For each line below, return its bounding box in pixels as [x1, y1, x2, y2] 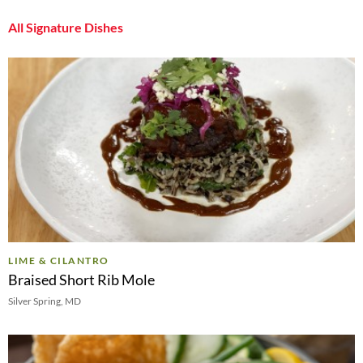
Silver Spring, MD [8, 295, 81, 308]
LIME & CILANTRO [8, 254, 109, 267]
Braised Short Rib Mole [8, 271, 155, 289]
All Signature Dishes [8, 19, 123, 35]
